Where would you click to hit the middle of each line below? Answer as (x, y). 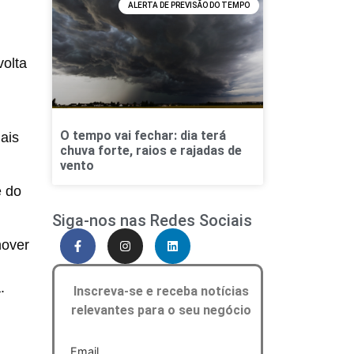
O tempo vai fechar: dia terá (143, 136)
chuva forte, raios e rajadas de (151, 151)
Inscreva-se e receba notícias (162, 292)
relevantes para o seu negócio (162, 311)
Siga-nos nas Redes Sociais (152, 221)
